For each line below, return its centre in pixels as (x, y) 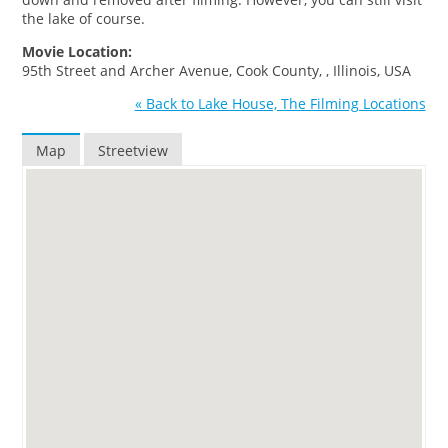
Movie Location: (77, 51)
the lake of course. (84, 18)
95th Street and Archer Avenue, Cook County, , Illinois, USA (217, 70)
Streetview (133, 150)
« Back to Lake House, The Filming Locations (280, 103)
